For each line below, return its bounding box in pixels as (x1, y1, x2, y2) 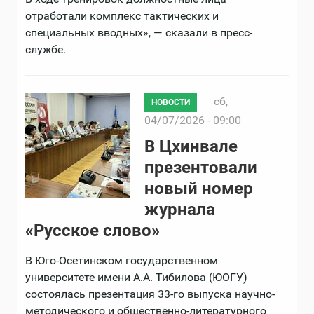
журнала (144, 200, 215, 220)
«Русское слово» (25, 221, 160, 241)
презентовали (144, 158, 257, 178)
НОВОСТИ (151, 97, 190, 108)
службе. (25, 43, 66, 57)
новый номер (144, 179, 253, 199)
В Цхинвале (144, 137, 238, 157)
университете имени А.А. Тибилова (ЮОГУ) (25, 271, 247, 285)
